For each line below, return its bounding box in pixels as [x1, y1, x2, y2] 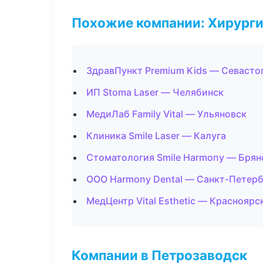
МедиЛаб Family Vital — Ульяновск [86, 108, 247, 120]
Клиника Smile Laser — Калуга [86, 130, 226, 141]
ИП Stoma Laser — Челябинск [86, 86, 224, 98]
